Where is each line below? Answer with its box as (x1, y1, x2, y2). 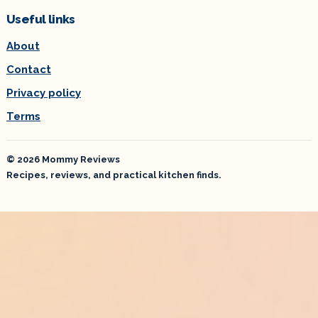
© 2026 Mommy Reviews (6, 154, 120, 165)
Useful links (6, 12, 75, 27)
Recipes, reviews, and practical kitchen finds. (6, 170, 221, 181)
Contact (6, 63, 51, 77)
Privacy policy (6, 87, 81, 100)
